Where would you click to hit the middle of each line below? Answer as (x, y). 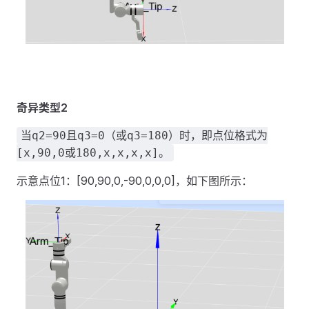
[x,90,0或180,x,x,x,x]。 (93, 153)
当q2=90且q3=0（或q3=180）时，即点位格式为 (144, 136)
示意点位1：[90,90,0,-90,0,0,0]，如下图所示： (134, 181)
